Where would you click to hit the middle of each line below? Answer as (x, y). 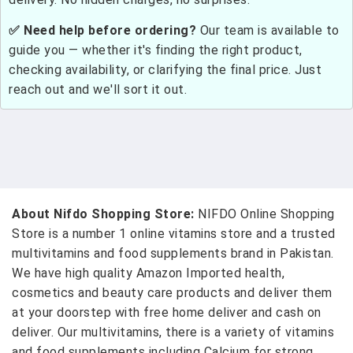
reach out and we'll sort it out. (98, 89)
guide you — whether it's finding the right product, (156, 50)
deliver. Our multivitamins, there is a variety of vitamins (173, 332)
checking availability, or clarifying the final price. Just (165, 70)
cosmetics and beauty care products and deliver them (172, 293)
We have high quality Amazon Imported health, (148, 273)
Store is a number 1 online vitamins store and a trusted (174, 234)
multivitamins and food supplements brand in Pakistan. (173, 253)
